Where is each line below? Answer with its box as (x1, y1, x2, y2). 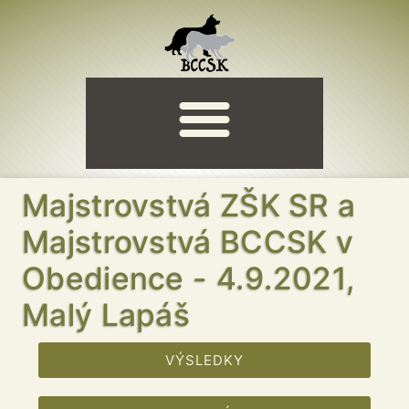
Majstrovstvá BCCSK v (22, 223, 353, 261)
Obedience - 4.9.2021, (22, 259, 356, 298)
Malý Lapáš (22, 296, 191, 334)
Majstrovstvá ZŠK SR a (22, 186, 356, 225)
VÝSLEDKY (165, 351, 244, 370)
